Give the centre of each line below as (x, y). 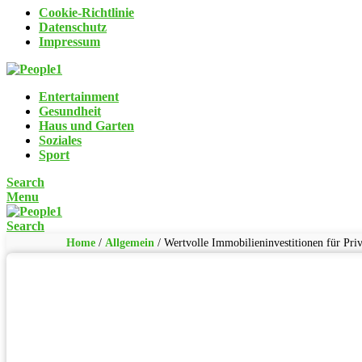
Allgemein (130, 242)
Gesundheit (70, 111)
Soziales (60, 140)
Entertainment (79, 96)
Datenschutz (73, 27)
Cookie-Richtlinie (86, 12)
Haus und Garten (86, 125)
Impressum (69, 41)
